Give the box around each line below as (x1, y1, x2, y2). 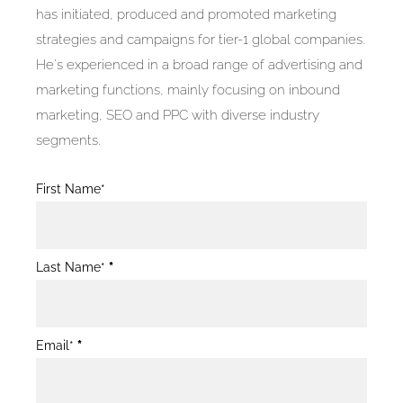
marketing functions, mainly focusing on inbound (35, 81, 340, 98)
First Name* (35, 181, 105, 196)
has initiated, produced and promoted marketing (35, 5, 336, 22)
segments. (35, 131, 101, 148)
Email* (35, 337, 77, 353)
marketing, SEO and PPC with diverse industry (35, 106, 319, 123)
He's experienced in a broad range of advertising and (35, 56, 363, 73)
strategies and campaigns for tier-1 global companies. (35, 31, 365, 48)
